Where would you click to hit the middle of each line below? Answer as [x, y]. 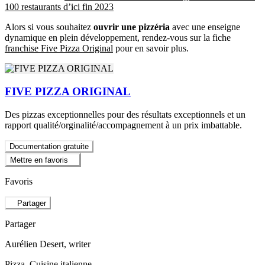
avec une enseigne [205, 27]
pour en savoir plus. [151, 49]
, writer [77, 244]
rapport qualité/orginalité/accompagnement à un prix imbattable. [123, 125]
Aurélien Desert [34, 244]
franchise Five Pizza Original [59, 49]
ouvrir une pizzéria [132, 27]
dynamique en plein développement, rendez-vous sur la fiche [118, 38]
